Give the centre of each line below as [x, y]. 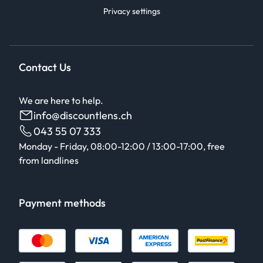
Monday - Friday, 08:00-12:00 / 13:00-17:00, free [122, 146]
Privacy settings [131, 11]
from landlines [49, 161]
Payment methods [62, 203]
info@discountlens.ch [83, 116]
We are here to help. [61, 101]
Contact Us [45, 68]
